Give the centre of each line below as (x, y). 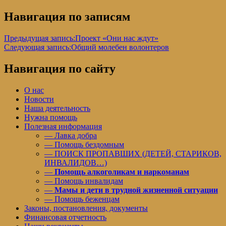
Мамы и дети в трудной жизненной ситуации (136, 190)
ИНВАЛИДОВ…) (76, 162)
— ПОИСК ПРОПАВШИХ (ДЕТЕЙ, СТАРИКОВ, (133, 153)
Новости (39, 99)
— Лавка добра (71, 135)
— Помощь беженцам (82, 199)
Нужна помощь (51, 117)
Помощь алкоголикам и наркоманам (122, 172)
